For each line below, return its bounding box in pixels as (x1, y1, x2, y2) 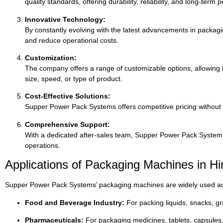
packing (139, 198, 166, 207)
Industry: (94, 198, 124, 207)
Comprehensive (25, 120, 80, 128)
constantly (35, 25, 69, 34)
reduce (39, 36, 63, 44)
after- (80, 130, 97, 139)
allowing (195, 64, 222, 72)
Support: (80, 120, 110, 128)
